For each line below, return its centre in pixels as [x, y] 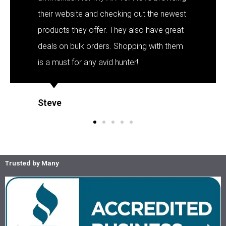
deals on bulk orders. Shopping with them [110, 46]
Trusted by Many [32, 163]
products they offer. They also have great [111, 30]
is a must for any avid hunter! [88, 62]
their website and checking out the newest [112, 14]
